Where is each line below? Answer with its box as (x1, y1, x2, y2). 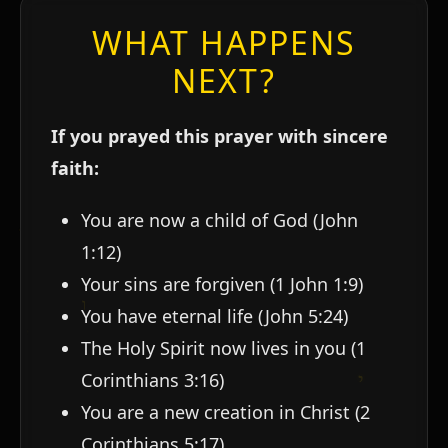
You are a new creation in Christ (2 (81, 399, 370, 424)
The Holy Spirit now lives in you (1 (81, 335, 366, 360)
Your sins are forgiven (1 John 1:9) (81, 271, 363, 296)
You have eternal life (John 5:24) (81, 303, 348, 328)
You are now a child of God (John (81, 207, 358, 232)
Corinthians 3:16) (81, 367, 224, 392)
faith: (51, 155, 99, 180)
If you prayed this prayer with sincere (51, 123, 388, 148)
